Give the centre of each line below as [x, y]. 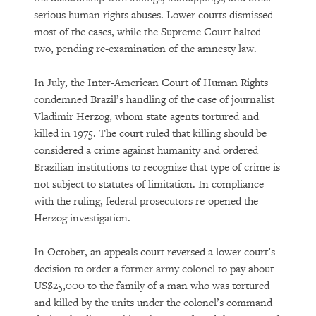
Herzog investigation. [82, 218]
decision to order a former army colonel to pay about [154, 269]
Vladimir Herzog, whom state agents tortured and [146, 117]
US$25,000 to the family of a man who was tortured [152, 286]
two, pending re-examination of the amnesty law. [145, 49]
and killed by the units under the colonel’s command [153, 303]
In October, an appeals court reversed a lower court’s [154, 252]
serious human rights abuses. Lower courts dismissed [153, 15]
